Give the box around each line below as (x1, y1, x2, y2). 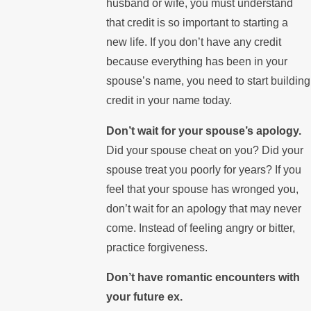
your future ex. (106, 291, 183, 303)
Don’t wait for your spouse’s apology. (106, 124, 301, 137)
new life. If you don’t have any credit (106, 36, 281, 49)
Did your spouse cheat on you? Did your (106, 144, 303, 156)
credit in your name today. (106, 94, 232, 107)
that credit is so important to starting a (106, 17, 288, 29)
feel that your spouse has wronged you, (106, 183, 299, 195)
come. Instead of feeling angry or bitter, (106, 221, 295, 234)
